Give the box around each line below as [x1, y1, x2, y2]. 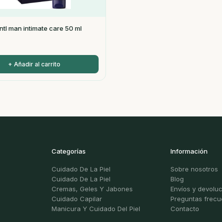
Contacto [170, 205, 199, 213]
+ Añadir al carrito [7, 60, 60, 68]
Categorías [52, 147, 86, 155]
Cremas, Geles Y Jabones [52, 185, 133, 193]
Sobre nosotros [170, 165, 218, 173]
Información [170, 147, 208, 155]
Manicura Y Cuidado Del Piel [52, 205, 140, 213]
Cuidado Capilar [52, 195, 102, 203]
